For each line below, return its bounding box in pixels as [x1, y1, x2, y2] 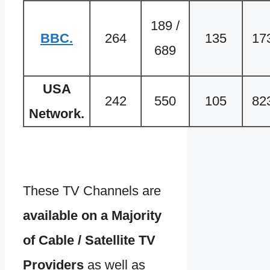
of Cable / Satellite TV [23, 233, 155, 248]
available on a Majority [23, 208, 162, 224]
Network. [29, 106, 84, 122]
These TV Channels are [23, 183, 161, 199]
